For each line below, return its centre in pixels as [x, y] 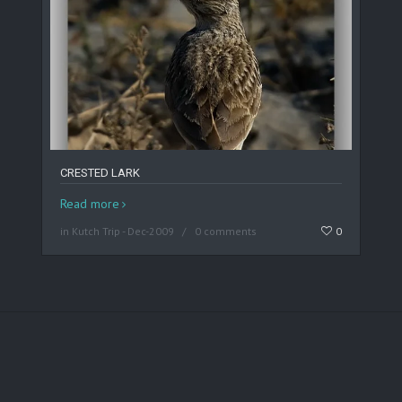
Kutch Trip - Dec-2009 [122, 232]
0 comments [225, 232]
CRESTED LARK [100, 173]
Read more [89, 204]
